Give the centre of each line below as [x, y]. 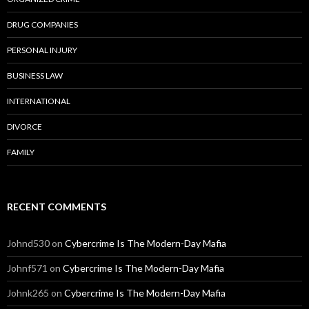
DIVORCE [24, 127]
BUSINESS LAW [35, 76]
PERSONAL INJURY [42, 50]
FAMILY [21, 152]
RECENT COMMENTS [57, 207]
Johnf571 [27, 268]
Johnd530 [28, 243]
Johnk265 [28, 293]
